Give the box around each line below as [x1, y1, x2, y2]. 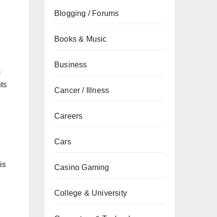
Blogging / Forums [54, 9, 119, 17]
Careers [54, 112, 83, 120]
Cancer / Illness [54, 86, 109, 94]
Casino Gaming [54, 163, 109, 171]
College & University [54, 189, 127, 197]
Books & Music [54, 35, 107, 43]
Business [54, 61, 87, 69]
